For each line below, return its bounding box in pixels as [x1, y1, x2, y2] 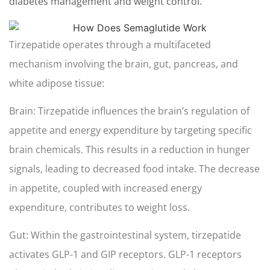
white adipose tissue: [9, 76, 104, 90]
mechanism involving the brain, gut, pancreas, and [9, 57, 238, 71]
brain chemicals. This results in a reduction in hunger [9, 142, 250, 156]
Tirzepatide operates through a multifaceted [9, 37, 211, 51]
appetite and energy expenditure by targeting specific [9, 123, 252, 137]
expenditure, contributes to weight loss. [9, 200, 190, 214]
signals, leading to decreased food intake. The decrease [9, 162, 260, 175]
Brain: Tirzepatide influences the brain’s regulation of [9, 104, 250, 118]
